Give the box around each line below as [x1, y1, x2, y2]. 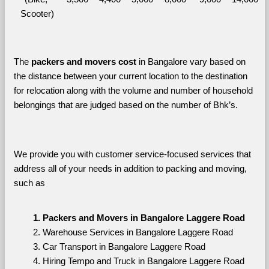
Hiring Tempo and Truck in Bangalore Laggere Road [42, 256, 244, 266]
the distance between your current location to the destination [13, 71, 247, 81]
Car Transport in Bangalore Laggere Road [42, 241, 205, 252]
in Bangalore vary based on [136, 56, 246, 67]
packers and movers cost [31, 56, 136, 67]
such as [13, 178, 45, 188]
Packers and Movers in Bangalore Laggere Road [42, 213, 245, 223]
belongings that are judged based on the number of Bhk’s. [13, 100, 240, 110]
